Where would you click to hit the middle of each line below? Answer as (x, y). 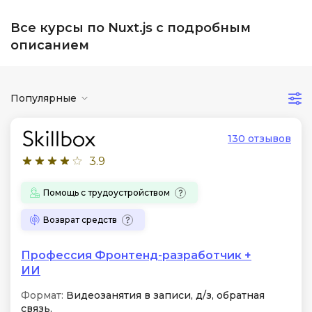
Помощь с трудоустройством (107, 192)
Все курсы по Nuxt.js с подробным (131, 28)
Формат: (42, 295)
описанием (50, 45)
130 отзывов (259, 139)
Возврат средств (80, 219)
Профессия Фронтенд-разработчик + (136, 255)
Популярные (44, 98)
